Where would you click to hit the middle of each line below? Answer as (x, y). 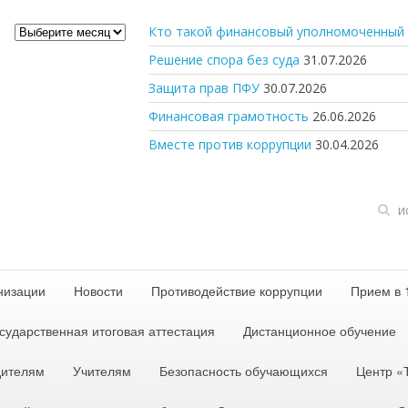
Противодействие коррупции (237, 291)
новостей (43, 49)
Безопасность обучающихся (244, 371)
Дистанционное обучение (320, 331)
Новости (98, 291)
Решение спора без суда (224, 60)
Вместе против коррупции (230, 144)
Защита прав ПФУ (204, 88)
